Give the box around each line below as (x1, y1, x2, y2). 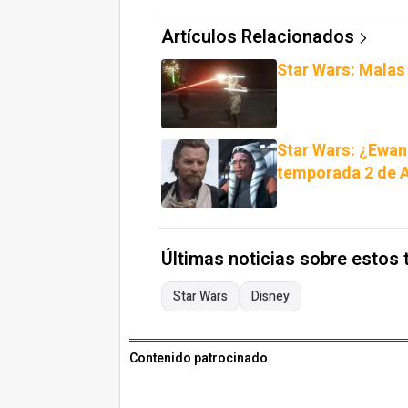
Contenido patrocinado (129, 349, 268, 369)
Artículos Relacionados (161, 23, 354, 50)
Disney (251, 287, 290, 307)
